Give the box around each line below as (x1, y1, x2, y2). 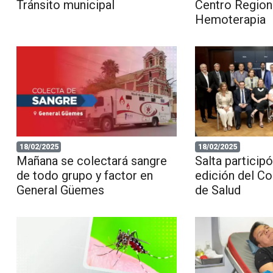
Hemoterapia (195, 12, 269, 27)
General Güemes (16, 183, 104, 198)
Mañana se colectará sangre (16, 154, 167, 169)
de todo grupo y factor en (16, 168, 153, 183)
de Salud (195, 183, 241, 198)
